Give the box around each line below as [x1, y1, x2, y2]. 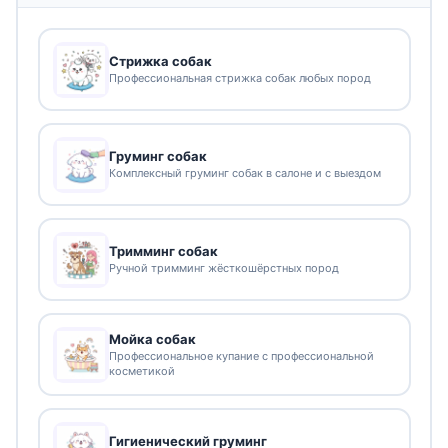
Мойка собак [109, 330, 196, 347]
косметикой [109, 363, 175, 378]
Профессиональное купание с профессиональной [109, 348, 374, 363]
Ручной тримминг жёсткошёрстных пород [109, 261, 339, 275]
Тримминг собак [109, 243, 218, 259]
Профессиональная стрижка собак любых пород [109, 71, 371, 85]
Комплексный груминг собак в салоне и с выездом [109, 166, 381, 180]
